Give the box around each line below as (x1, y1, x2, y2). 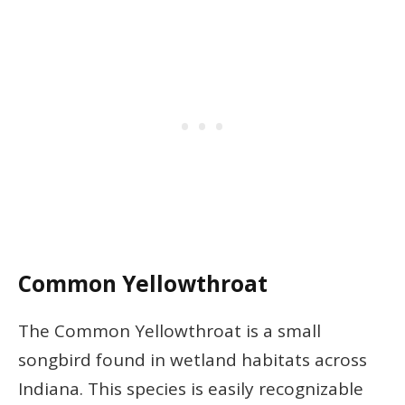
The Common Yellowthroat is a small (18, 318, 321, 343)
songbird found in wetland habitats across (18, 347, 367, 372)
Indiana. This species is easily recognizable (18, 376, 363, 400)
